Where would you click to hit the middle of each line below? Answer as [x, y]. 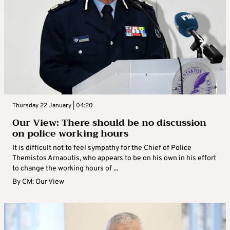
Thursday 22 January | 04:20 [53, 106]
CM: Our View [43, 182]
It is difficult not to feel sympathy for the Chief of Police [102, 148]
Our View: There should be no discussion [109, 123]
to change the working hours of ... [65, 169]
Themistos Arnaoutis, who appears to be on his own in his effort [114, 159]
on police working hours [70, 134]
